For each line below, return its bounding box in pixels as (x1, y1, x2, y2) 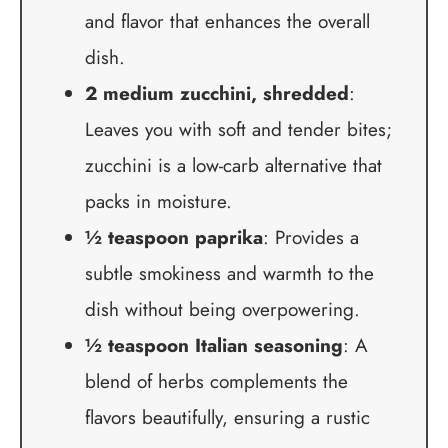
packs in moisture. (84, 187, 232, 215)
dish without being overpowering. (84, 295, 360, 323)
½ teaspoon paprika (84, 223, 263, 251)
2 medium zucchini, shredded (84, 79, 349, 107)
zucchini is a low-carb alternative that (84, 151, 382, 179)
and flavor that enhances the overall (84, 7, 370, 35)
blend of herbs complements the (84, 367, 348, 395)
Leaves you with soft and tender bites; (84, 115, 392, 143)
